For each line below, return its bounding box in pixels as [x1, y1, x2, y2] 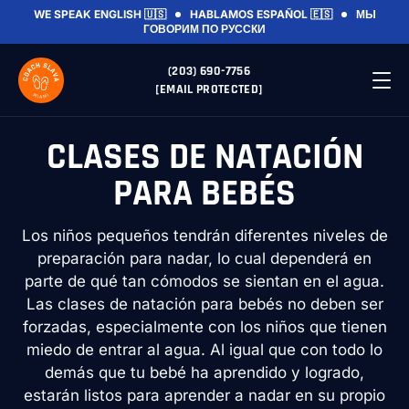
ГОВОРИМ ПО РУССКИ [143, 22, 266, 36]
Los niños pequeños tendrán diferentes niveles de [21, 226, 388, 246]
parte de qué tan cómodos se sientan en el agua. [25, 272, 384, 291]
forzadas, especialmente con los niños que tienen [22, 318, 387, 337]
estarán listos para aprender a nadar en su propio [24, 386, 385, 405]
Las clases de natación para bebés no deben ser [26, 295, 383, 314]
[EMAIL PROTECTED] [154, 81, 264, 98]
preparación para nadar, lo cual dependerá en [37, 249, 372, 268]
